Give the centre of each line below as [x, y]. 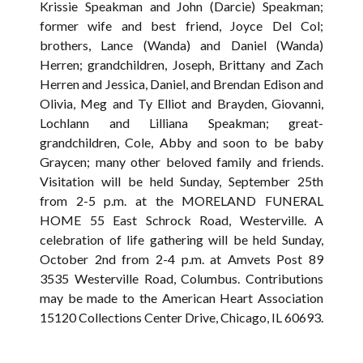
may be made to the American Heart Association [181, 298]
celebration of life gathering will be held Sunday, [181, 239]
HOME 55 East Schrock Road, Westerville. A [181, 220]
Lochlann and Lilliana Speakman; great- [181, 123]
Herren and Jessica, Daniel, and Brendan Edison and [181, 84]
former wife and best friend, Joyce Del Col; [181, 26]
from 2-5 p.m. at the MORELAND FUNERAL [181, 201]
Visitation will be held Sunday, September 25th [181, 181]
